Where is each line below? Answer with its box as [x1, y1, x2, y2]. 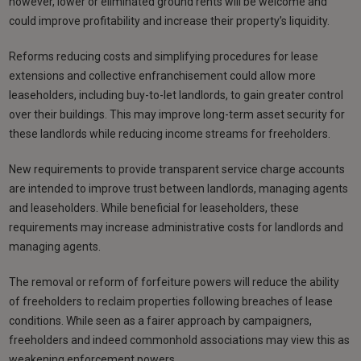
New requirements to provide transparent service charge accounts [9, 163, 346, 176]
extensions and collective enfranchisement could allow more [9, 69, 317, 83]
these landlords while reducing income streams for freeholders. [9, 127, 331, 141]
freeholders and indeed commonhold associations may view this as [9, 334, 351, 347]
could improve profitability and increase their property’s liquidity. [9, 15, 330, 28]
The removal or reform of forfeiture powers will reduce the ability [9, 276, 340, 289]
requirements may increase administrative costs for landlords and [9, 221, 344, 234]
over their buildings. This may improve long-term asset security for [9, 108, 346, 122]
